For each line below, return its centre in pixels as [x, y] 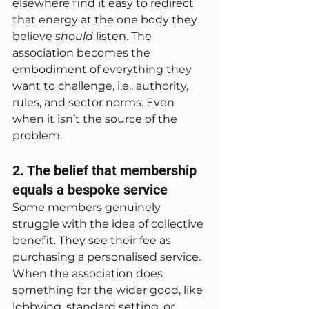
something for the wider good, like [109, 290]
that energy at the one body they [106, 20]
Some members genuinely [88, 207]
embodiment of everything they [103, 69]
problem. [37, 136]
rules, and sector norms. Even [95, 102]
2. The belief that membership [106, 170]
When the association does [89, 273]
